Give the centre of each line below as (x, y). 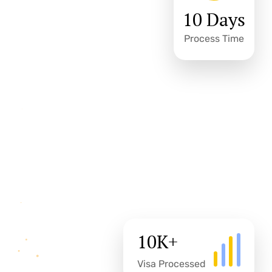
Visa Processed (172, 264)
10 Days (214, 19)
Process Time (214, 39)
